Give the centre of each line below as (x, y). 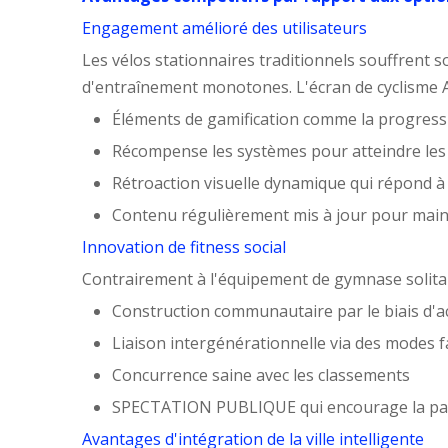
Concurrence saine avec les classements (261, 374)
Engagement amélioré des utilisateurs (224, 27)
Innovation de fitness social (184, 246)
